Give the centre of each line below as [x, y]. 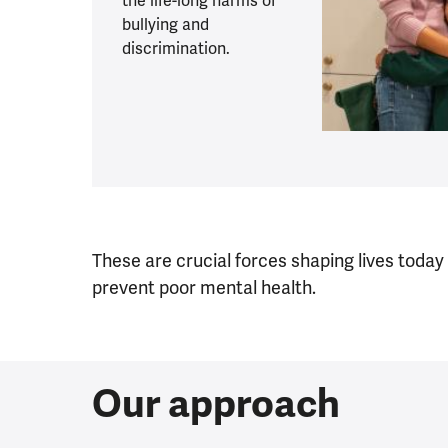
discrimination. [176, 49]
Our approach [216, 404]
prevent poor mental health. [208, 288]
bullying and [165, 25]
